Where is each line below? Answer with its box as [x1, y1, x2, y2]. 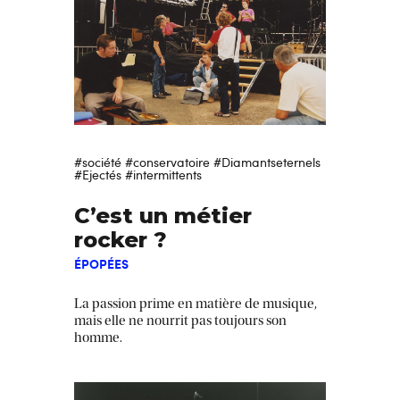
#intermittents [125, 165, 202, 183]
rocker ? [74, 226, 167, 253]
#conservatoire [125, 153, 210, 171]
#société [74, 153, 121, 171]
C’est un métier [74, 202, 252, 229]
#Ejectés [74, 165, 121, 183]
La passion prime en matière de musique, [74, 295, 317, 312]
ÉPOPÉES [74, 254, 129, 272]
